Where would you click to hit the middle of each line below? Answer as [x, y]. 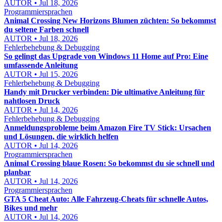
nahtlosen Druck [32, 101]
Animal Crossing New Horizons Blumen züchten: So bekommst [110, 21]
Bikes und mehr [31, 208]
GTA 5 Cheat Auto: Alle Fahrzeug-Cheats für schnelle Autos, [106, 199]
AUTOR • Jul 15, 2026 [41, 74]
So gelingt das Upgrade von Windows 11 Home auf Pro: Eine [106, 56]
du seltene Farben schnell [46, 29]
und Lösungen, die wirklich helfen [61, 137]
